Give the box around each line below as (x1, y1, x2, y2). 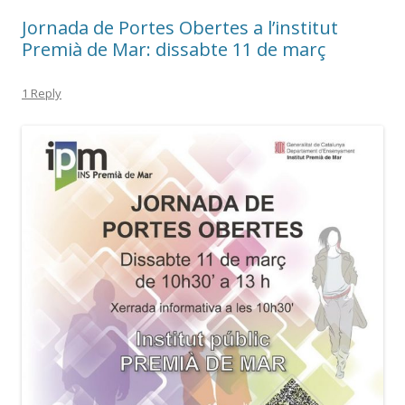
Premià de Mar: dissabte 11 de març (22, 37, 325, 62)
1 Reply (22, 85, 61, 102)
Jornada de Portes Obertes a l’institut (22, 15, 338, 41)
